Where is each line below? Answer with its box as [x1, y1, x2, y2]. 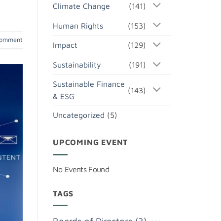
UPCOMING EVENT [53, 138, 128, 147]
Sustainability [53, 60, 101, 70]
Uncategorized [53, 110, 105, 120]
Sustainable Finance [53, 79, 125, 89]
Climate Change [53, 1, 110, 10]
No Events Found [53, 164, 109, 174]
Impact [53, 40, 77, 50]
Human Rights [53, 21, 103, 30]
